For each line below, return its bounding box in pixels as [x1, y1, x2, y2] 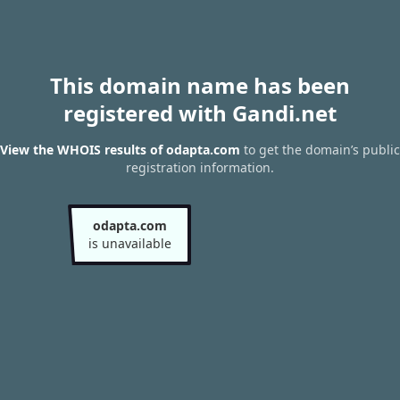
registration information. [126, 159, 274, 177]
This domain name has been [50, 71, 350, 100]
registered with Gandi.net [63, 98, 337, 128]
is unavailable [87, 235, 171, 252]
